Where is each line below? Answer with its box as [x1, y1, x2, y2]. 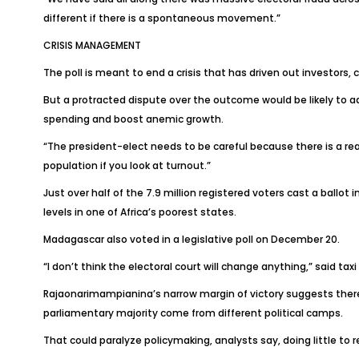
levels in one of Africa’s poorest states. [42, 205, 236, 219]
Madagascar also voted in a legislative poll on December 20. [42, 232, 340, 246]
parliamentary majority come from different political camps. [42, 306, 343, 320]
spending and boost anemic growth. [42, 112, 224, 126]
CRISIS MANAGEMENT [42, 38, 141, 52]
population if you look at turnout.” [42, 159, 211, 172]
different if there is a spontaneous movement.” [42, 11, 280, 25]
